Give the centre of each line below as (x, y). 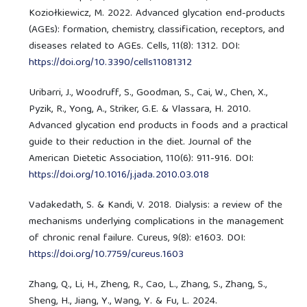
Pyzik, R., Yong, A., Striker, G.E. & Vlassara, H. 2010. (140, 109)
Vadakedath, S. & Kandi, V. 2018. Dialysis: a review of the (156, 205)
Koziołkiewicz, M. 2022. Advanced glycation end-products (157, 13)
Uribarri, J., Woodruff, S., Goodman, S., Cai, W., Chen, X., (148, 93)
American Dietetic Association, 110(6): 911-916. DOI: (142, 159)
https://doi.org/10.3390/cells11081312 (111, 63)
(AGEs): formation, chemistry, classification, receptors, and (157, 30)
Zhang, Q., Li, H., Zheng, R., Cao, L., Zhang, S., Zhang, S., (148, 285)
